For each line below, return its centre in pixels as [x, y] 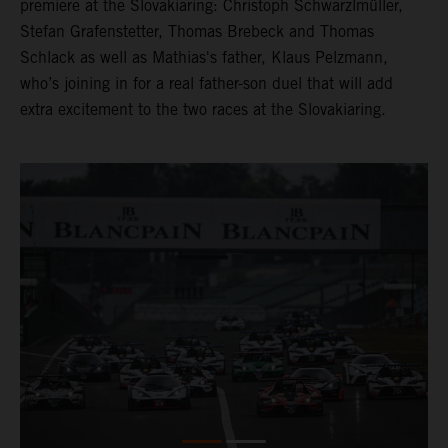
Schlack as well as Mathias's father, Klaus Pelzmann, [204, 57]
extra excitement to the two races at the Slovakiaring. [203, 109]
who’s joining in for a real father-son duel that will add [206, 83]
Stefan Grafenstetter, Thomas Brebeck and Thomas [197, 31]
